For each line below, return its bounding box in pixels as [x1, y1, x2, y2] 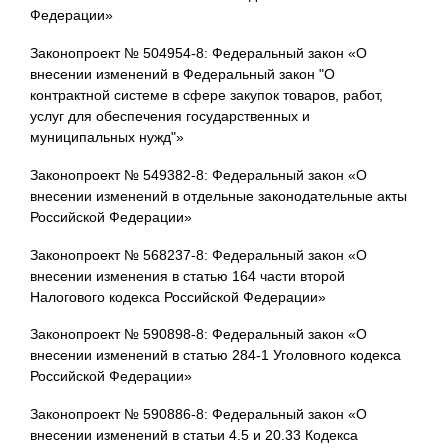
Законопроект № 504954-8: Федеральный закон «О [30, 44, 367, 61]
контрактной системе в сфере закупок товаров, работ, [30, 86, 383, 103]
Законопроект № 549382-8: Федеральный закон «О [30, 166, 367, 183]
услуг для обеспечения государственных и [30, 107, 310, 124]
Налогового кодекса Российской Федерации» [30, 288, 326, 305]
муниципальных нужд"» [30, 128, 184, 145]
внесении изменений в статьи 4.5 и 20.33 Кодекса [30, 427, 358, 444]
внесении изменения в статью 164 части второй [30, 267, 345, 284]
